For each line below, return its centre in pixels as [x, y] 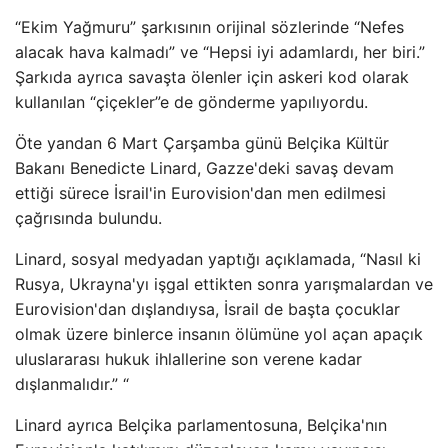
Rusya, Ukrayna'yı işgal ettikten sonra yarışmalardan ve [224, 284]
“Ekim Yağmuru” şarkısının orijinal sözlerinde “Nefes [209, 27]
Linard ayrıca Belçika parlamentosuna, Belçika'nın [201, 425]
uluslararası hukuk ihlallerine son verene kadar [188, 359]
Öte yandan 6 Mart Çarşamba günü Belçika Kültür [202, 143]
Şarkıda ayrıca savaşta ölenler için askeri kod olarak [212, 77]
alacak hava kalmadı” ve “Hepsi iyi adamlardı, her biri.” [220, 52]
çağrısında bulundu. [88, 218]
